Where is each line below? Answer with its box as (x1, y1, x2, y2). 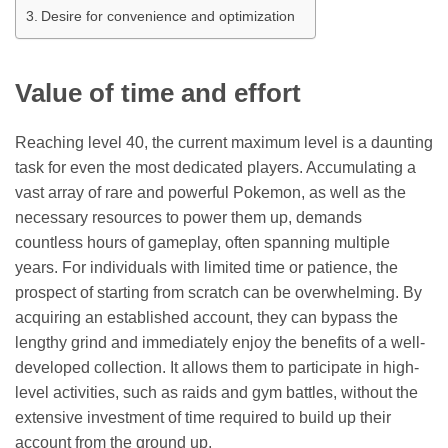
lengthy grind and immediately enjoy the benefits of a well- (15, 333, 425, 351)
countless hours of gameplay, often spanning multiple (15, 233, 390, 251)
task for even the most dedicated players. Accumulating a (15, 158, 416, 176)
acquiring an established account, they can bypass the (15, 308, 398, 326)
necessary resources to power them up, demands (15, 208, 362, 226)
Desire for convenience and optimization (40, 8, 295, 25)
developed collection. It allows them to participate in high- (15, 358, 419, 376)
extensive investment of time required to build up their (15, 408, 391, 426)
